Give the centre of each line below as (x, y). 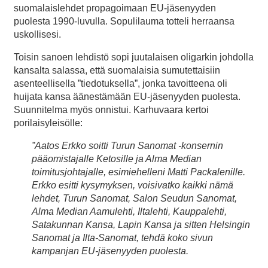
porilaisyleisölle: (48, 123)
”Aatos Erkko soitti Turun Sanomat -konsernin (127, 146)
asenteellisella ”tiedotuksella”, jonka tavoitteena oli (121, 84)
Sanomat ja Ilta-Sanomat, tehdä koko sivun (122, 238)
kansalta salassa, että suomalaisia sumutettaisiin (117, 71)
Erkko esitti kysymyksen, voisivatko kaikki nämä (133, 185)
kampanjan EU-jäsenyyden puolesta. (110, 251)
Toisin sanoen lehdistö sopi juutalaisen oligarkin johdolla (134, 57)
